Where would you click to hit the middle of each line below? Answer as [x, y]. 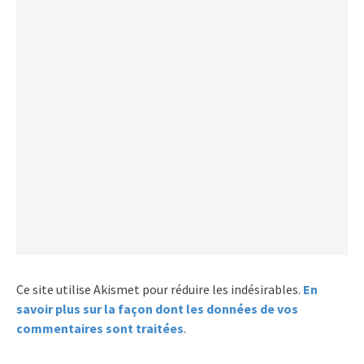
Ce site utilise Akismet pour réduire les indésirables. [160, 290]
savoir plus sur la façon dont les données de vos [157, 309]
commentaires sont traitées [100, 329]
